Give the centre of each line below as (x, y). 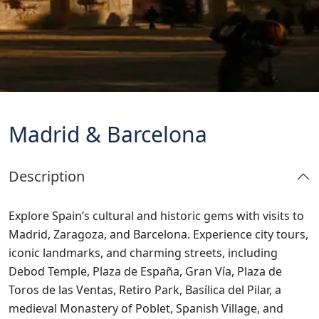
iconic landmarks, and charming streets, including (143, 253)
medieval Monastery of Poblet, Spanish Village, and (146, 308)
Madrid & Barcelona (108, 134)
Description (47, 176)
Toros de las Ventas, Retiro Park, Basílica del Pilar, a (145, 290)
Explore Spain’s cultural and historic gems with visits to (156, 216)
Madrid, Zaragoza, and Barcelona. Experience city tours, (158, 234)
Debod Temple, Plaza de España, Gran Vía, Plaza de (145, 271)
